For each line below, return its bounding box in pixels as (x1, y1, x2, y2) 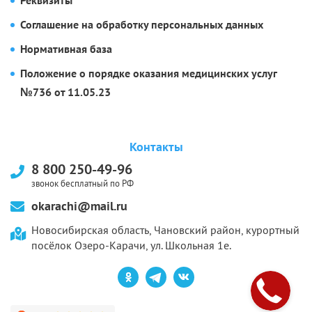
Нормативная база (20, 42, 112, 56)
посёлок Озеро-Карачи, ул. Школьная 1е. (31, 238, 231, 253)
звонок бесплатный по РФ (31, 178, 134, 190)
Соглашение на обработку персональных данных (20, 17, 263, 32)
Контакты (129, 139, 183, 155)
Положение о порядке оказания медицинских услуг (20, 66, 276, 81)
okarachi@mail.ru (31, 198, 127, 214)
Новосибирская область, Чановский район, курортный (31, 223, 299, 237)
